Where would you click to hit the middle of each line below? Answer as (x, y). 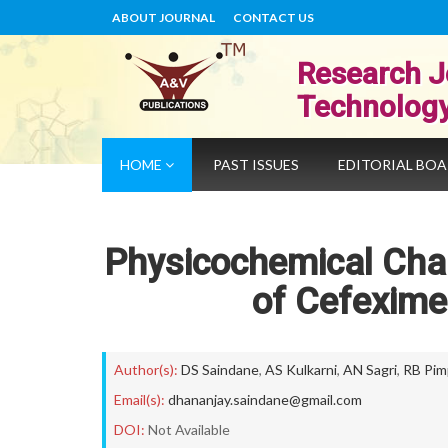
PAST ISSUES (256, 164)
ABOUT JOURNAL (163, 17)
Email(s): (139, 399)
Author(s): (146, 369)
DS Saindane (220, 369)
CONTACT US (273, 17)
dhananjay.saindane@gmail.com (265, 399)
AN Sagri (370, 369)
